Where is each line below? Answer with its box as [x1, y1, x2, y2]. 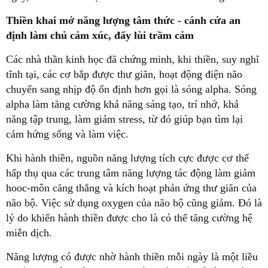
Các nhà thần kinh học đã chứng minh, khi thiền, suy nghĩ [6, 53, 259, 65]
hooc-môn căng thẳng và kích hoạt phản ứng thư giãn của [6, 181, 257, 194]
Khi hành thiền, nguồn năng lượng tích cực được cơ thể [6, 151, 249, 164]
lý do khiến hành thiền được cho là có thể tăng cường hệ [6, 211, 252, 224]
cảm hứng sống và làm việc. [6, 127, 129, 140]
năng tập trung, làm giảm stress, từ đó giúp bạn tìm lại [6, 112, 243, 125]
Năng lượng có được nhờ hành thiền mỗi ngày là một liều [6, 250, 258, 263]
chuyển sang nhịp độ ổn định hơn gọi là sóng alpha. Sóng [6, 83, 257, 95]
